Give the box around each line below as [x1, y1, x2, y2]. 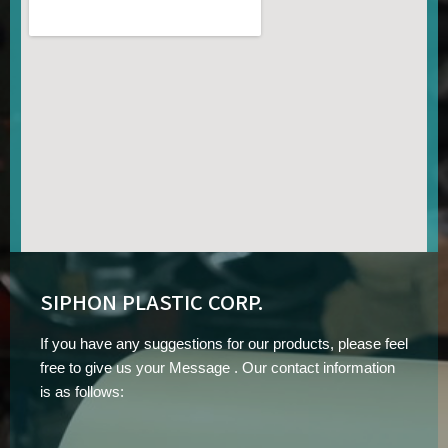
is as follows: [40, 383, 124, 401]
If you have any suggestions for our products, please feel [40, 335, 408, 353]
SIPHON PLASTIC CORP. [40, 287, 263, 317]
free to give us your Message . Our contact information [40, 359, 395, 377]
